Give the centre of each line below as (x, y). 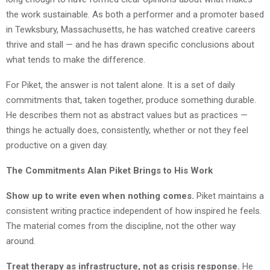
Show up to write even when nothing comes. (100, 196)
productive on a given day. (57, 145)
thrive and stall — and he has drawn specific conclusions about (130, 44)
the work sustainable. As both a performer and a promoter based (135, 14)
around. (21, 241)
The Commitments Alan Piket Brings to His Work (109, 170)
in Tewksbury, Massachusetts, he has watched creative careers (131, 29)
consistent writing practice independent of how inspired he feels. (134, 211)
